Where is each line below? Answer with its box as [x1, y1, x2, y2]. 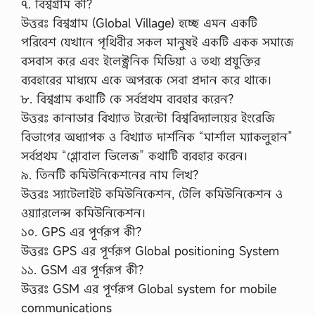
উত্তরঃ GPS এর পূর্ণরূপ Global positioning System [21, 243, 279, 259]
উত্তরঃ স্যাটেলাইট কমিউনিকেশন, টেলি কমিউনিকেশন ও [21, 186, 283, 202]
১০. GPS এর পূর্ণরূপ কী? [21, 224, 141, 240]
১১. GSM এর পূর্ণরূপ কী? [21, 262, 143, 278]
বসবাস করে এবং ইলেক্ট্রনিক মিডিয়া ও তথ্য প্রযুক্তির [21, 53, 260, 69]
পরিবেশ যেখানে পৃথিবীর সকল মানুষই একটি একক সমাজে [21, 34, 294, 50]
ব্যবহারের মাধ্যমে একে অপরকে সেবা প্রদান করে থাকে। [21, 72, 271, 88]
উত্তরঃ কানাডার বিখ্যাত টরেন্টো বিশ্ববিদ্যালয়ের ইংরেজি [21, 110, 275, 126]
